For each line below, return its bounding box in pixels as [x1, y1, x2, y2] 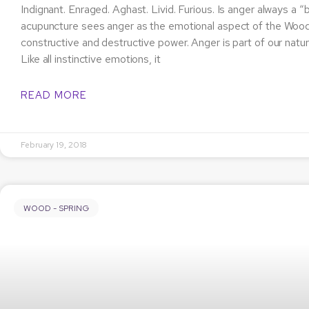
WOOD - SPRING [23, 202, 90, 214]
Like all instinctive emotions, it [21, 52, 161, 67]
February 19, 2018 [21, 139, 88, 151]
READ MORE [21, 88, 87, 103]
